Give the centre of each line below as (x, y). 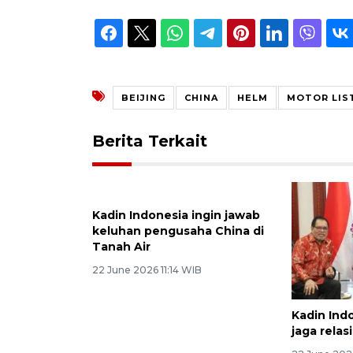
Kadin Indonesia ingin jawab (176, 315)
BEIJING (143, 97)
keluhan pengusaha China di (178, 331)
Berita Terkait (150, 141)
